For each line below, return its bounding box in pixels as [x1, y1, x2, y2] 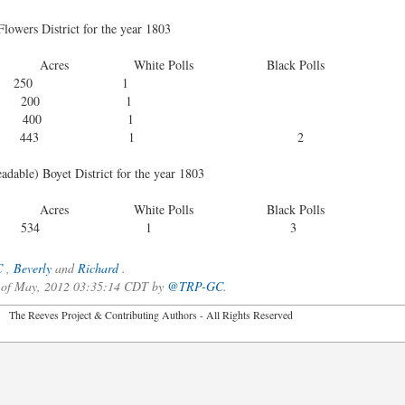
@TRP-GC [166, 278, 223, 295]
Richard [77, 259, 118, 277]
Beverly [13, 259, 52, 277]
